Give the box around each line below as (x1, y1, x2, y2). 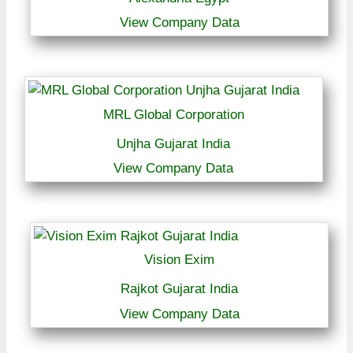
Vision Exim (144, 252, 215, 268)
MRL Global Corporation (102, 106, 244, 122)
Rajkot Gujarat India (121, 281, 239, 297)
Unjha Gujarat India (117, 136, 231, 151)
